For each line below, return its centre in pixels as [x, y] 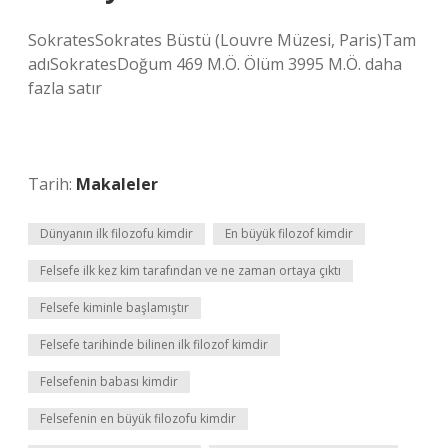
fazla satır [65, 88]
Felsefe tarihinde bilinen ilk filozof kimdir [154, 344]
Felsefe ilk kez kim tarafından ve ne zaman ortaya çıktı [190, 270]
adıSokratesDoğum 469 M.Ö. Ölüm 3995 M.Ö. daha [215, 64]
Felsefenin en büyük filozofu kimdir [138, 418]
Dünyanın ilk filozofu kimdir [116, 233]
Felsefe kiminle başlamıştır [114, 307]
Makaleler [117, 184]
